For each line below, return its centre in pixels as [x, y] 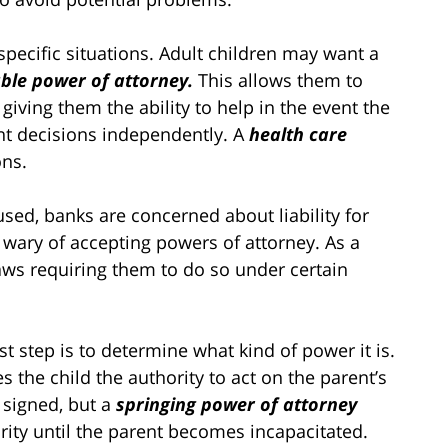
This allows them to [280, 79]
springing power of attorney [236, 403]
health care [298, 133]
